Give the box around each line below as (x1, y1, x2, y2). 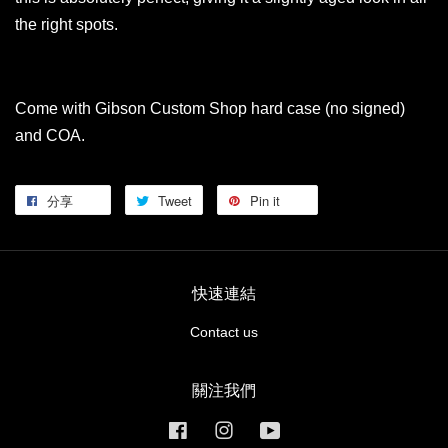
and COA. (15, 127, 85, 145)
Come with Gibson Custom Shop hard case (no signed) (15, 100, 405, 118)
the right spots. (15, 16, 118, 34)
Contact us (190, 325, 258, 341)
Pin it (250, 191, 280, 211)
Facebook (188, 421, 252, 437)
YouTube (281, 421, 338, 437)
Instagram (234, 421, 299, 437)
